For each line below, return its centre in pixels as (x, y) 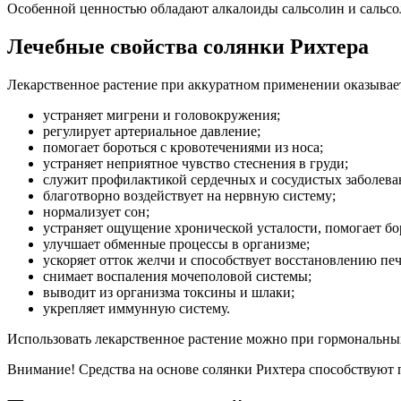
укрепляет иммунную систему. (137, 309)
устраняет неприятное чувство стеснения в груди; (196, 164)
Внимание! (41, 370)
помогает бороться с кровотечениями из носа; (183, 148)
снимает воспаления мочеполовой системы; (177, 277)
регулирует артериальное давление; (152, 132)
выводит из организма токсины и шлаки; (169, 293)
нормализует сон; (96, 212)
